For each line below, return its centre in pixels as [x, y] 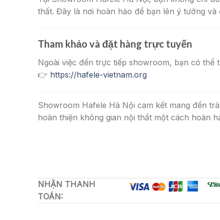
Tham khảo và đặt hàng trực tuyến [115, 43]
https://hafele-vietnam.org [98, 74]
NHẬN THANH [67, 184]
